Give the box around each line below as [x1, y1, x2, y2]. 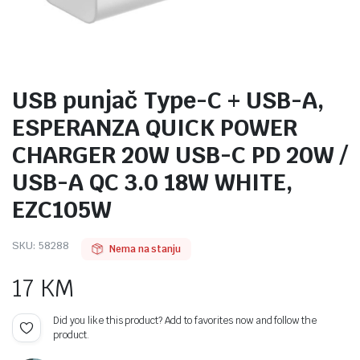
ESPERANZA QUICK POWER [12, 112, 297, 142]
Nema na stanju [108, 243, 182, 256]
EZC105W [12, 194, 112, 224]
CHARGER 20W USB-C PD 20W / [12, 140, 348, 170]
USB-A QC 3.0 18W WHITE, [12, 167, 292, 197]
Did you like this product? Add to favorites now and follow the [53, 314, 317, 327]
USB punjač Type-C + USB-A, [12, 85, 324, 115]
